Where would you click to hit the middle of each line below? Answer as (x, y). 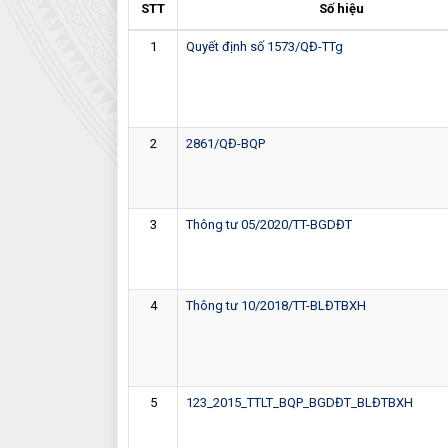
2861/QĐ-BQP (225, 143)
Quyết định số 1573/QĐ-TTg (264, 46)
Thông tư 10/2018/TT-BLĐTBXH (276, 305)
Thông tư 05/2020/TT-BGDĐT (269, 224)
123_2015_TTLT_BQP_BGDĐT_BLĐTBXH (299, 402)
